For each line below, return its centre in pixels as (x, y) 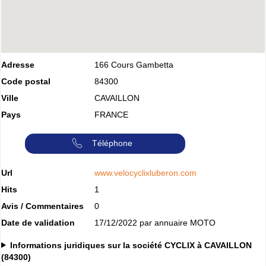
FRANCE (111, 114)
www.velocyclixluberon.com (145, 172)
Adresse (18, 64)
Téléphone (112, 143)
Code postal (26, 81)
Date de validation (38, 222)
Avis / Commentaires (42, 206)
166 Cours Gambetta (134, 64)
